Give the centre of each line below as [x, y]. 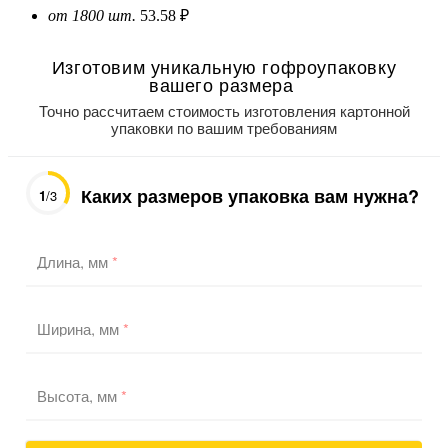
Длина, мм [74, 261]
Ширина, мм [80, 328]
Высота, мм [79, 395]
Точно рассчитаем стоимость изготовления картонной [224, 111]
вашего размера [224, 84]
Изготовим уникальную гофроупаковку [224, 66]
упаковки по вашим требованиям [224, 128]
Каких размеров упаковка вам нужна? [250, 195]
